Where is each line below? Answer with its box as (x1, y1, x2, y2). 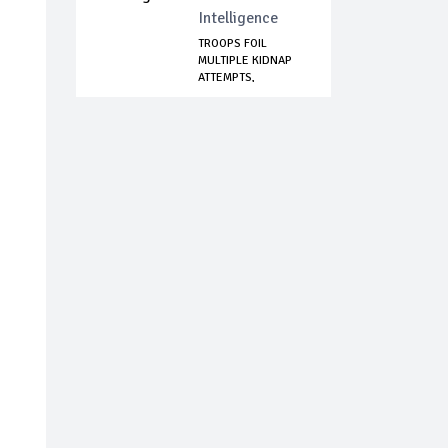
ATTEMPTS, (198, 70, 255, 86)
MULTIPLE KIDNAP (198, 53, 292, 69)
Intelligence (198, 8, 278, 29)
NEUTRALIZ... (198, 87, 266, 103)
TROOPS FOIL (198, 36, 267, 52)
